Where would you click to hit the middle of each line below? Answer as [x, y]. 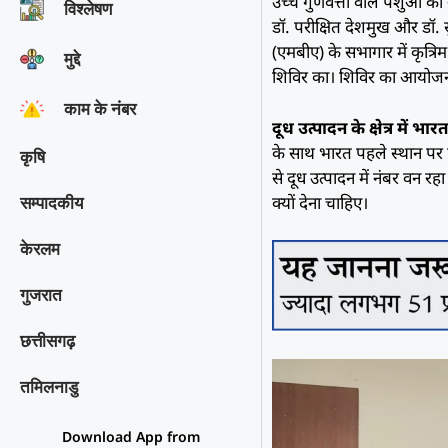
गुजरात [41, 294]
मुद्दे [72, 58]
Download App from [130, 436]
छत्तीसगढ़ [47, 340]
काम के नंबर [100, 108]
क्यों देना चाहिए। [320, 202]
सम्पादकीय [51, 202]
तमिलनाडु [49, 386]
